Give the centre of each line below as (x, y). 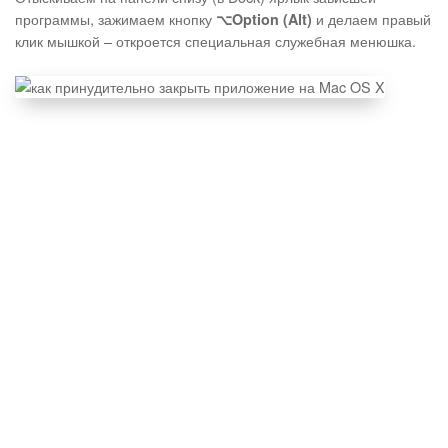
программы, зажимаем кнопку (115, 19)
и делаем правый (371, 19)
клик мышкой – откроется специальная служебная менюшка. (215, 41)
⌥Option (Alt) (264, 19)
